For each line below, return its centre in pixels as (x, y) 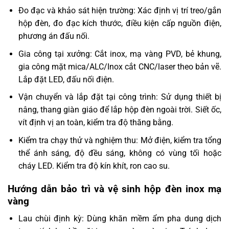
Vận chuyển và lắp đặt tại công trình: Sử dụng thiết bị (120, 97)
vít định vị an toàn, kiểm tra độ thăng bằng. (96, 123)
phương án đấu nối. (54, 36)
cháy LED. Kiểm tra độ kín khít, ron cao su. (94, 166)
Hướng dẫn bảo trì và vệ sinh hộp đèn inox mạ (114, 189)
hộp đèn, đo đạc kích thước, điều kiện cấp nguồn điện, (120, 23)
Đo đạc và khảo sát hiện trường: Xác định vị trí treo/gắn (120, 10)
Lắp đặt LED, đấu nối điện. (66, 79)
